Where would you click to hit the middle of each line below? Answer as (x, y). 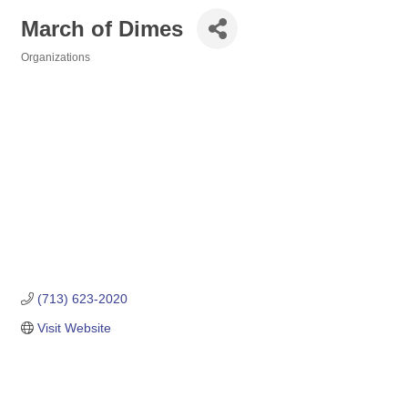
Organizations (56, 57)
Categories (49, 70)
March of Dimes (102, 28)
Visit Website (74, 328)
